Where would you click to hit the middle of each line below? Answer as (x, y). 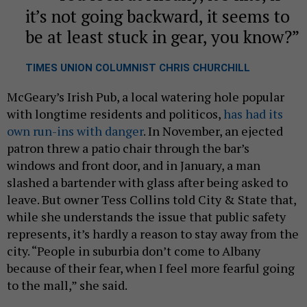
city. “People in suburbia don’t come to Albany (134, 250)
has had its (253, 113)
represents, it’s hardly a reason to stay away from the (153, 233)
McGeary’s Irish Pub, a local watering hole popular (146, 96)
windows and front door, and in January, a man (134, 165)
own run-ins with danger (75, 131)
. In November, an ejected (213, 131)
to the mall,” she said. (67, 285)
